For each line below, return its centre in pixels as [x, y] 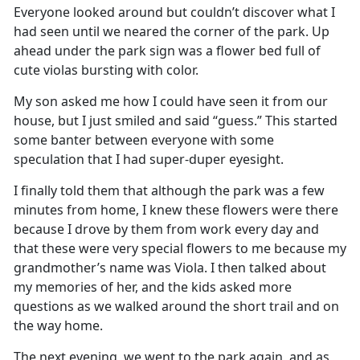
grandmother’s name [79, 268]
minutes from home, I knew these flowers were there [176, 210]
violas [62, 70]
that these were [63, 249]
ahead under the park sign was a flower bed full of [167, 51]
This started [301, 121]
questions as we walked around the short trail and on [176, 307]
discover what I [287, 12]
